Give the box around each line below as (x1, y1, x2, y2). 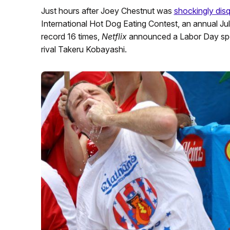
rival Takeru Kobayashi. (41, 44, 127, 54)
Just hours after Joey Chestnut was (41, 6, 174, 16)
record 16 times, (41, 31, 102, 42)
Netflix (101, 31, 129, 42)
